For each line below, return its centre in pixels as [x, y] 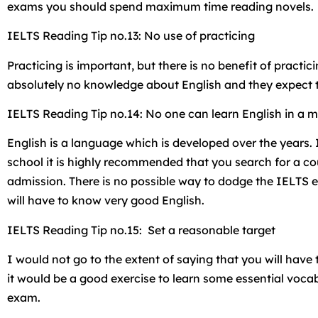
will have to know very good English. [106, 201]
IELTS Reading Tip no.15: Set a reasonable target [141, 230]
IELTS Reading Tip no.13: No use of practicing [131, 36]
